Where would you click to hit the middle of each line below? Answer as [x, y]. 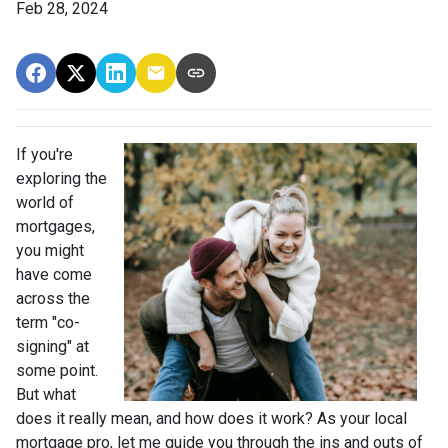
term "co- [48, 322]
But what [46, 394]
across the [53, 298]
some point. [57, 370]
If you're [44, 154]
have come [54, 274]
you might [50, 250]
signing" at [52, 346]
